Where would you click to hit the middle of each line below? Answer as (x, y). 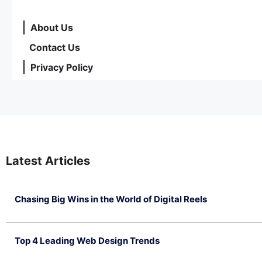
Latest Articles (48, 161)
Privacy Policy (62, 67)
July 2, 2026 (37, 255)
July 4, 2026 (37, 214)
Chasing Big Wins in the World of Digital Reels (111, 199)
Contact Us (55, 47)
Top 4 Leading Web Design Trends (87, 240)
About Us (52, 27)
